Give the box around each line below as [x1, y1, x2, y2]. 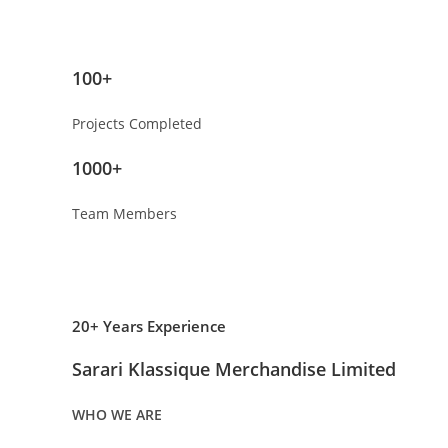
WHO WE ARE [72, 405, 162, 425]
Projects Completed [72, 114, 202, 134]
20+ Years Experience [72, 316, 226, 337]
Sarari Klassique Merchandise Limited [72, 357, 396, 382]
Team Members [72, 204, 177, 224]
